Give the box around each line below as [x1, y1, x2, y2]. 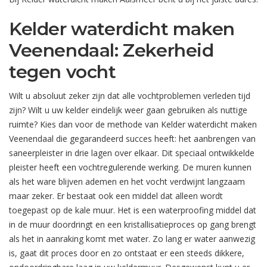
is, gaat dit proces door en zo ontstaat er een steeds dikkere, [9, 247, 244, 259]
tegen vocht [9, 61, 116, 83]
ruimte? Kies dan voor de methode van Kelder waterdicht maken [9, 119, 257, 131]
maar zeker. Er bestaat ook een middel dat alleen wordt [9, 190, 223, 202]
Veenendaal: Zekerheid [9, 39, 214, 62]
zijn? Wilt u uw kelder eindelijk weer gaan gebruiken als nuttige [9, 104, 247, 116]
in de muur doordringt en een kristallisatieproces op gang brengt [9, 219, 256, 231]
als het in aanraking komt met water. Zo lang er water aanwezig [9, 233, 255, 245]
